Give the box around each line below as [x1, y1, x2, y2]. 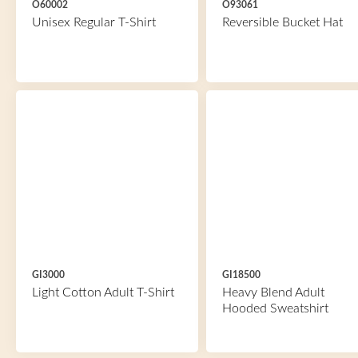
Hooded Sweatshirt [221, 302, 328, 315]
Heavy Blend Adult [221, 286, 324, 299]
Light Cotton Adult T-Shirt [32, 286, 174, 299]
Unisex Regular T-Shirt [32, 16, 156, 29]
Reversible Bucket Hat [221, 16, 343, 29]
